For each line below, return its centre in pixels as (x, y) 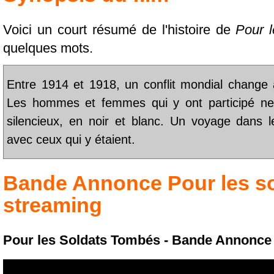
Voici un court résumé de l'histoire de (120, 30)
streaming (53, 206)
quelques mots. (48, 48)
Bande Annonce (85, 183)
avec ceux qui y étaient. (71, 139)
